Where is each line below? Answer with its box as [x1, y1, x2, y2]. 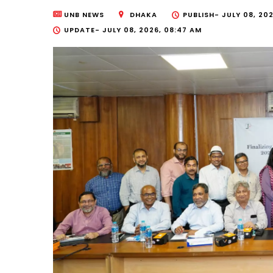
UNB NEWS [64, 10, 104, 20]
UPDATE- [64, 25, 102, 35]
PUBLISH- [183, 10, 222, 20]
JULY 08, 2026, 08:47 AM [102, 25, 202, 35]
